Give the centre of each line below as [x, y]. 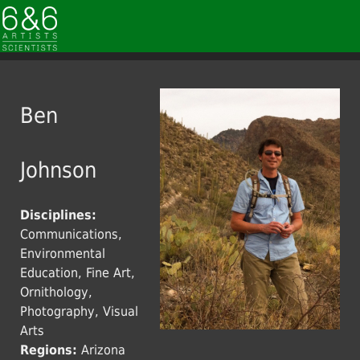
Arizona [103, 350]
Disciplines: [58, 215]
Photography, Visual [79, 311]
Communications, [71, 234]
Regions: [51, 350]
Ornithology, [56, 292]
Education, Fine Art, [78, 273]
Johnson [58, 170]
